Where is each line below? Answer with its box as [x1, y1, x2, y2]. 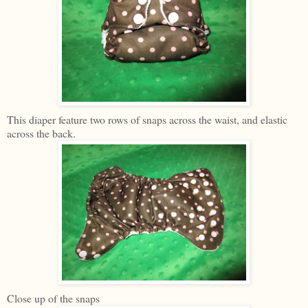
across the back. [7, 126, 76, 141]
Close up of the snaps [7, 291, 100, 306]
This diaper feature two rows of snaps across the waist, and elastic [7, 112, 287, 127]
